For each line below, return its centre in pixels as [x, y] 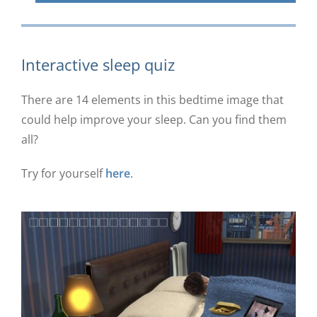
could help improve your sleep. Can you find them [154, 119]
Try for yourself [63, 173]
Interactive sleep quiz [98, 64]
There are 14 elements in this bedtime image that [152, 99]
